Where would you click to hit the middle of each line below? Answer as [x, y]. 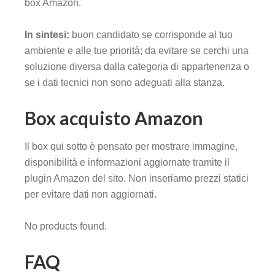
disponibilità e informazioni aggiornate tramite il [127, 163]
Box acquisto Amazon [114, 118]
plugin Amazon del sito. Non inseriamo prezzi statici [137, 179]
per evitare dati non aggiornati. [91, 195]
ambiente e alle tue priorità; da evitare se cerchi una [137, 51]
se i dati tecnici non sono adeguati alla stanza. [125, 83]
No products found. [66, 227]
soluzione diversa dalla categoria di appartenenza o [137, 67]
